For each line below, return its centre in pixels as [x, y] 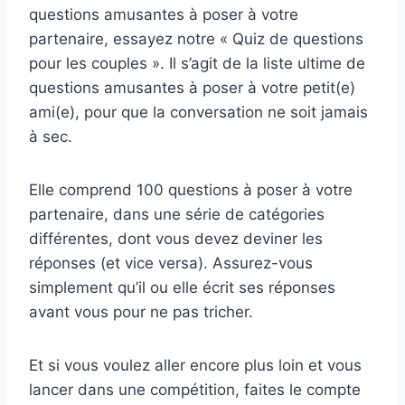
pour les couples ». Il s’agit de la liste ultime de [197, 64]
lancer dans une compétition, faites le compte [195, 390]
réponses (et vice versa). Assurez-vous [171, 264]
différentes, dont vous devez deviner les [176, 239]
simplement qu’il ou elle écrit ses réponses [182, 288]
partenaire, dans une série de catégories [177, 215]
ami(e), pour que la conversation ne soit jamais [198, 113]
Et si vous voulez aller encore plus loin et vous [195, 366]
